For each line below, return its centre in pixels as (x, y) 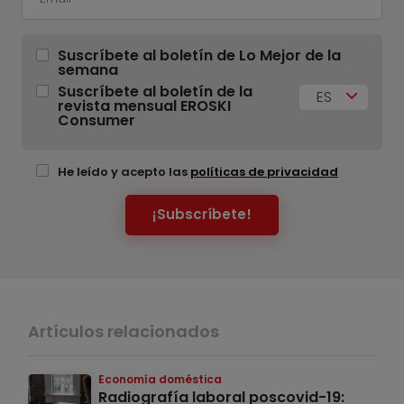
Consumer (96, 120)
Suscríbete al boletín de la (155, 91)
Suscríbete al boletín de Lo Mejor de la (199, 55)
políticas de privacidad (264, 171)
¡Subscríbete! (202, 215)
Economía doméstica (160, 379)
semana (88, 69)
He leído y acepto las (124, 171)
